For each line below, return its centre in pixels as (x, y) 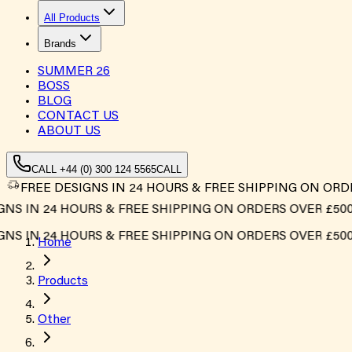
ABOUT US (69, 131)
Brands (60, 44)
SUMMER (67, 71)
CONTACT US (78, 116)
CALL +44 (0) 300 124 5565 (94, 169)
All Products (72, 18)
